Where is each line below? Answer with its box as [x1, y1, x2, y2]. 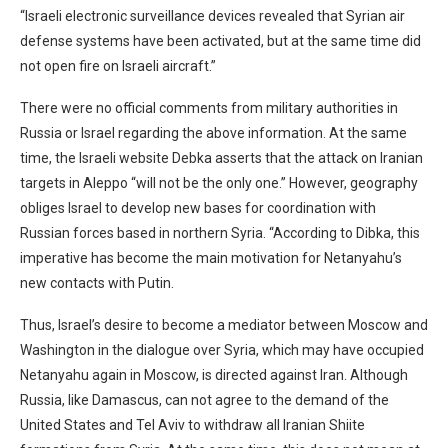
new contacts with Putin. [20, 275, 174, 291]
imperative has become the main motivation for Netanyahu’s [20, 250, 402, 266]
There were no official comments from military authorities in [20, 100, 398, 116]
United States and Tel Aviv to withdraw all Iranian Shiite [20, 417, 365, 433]
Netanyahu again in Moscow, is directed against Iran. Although [20, 367, 408, 383]
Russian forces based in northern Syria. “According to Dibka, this [20, 225, 420, 241]
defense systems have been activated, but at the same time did [20, 33, 421, 49]
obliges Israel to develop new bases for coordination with [20, 200, 376, 216]
